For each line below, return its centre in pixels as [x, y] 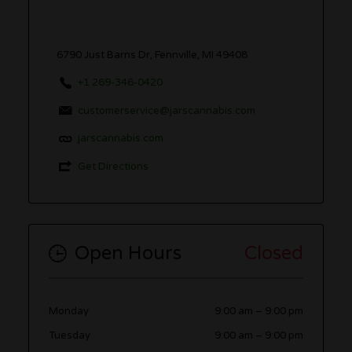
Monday [69, 311]
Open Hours [128, 253]
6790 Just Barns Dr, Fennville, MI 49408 [152, 55]
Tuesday [70, 336]
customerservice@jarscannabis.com [166, 110]
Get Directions [113, 166]
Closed [273, 253]
